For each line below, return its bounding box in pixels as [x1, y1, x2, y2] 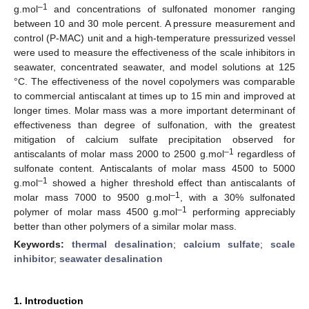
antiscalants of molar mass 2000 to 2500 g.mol [14, 148, 224, 159]
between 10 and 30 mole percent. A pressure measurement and [14, 17, 295, 29]
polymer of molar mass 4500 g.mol [14, 206, 178, 217]
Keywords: [14, 238, 72, 250]
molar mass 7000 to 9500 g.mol [14, 191, 170, 203]
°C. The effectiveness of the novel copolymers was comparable [14, 75, 295, 87]
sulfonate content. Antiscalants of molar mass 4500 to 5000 [14, 162, 295, 174]
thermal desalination [72, 238, 173, 250]
